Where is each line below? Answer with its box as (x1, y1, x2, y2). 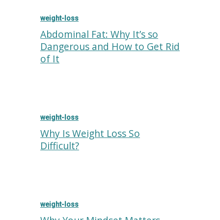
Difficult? (40, 139, 79, 152)
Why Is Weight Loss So (40, 127, 140, 140)
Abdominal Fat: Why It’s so (40, 27, 158, 41)
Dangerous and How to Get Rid (40, 40, 180, 53)
